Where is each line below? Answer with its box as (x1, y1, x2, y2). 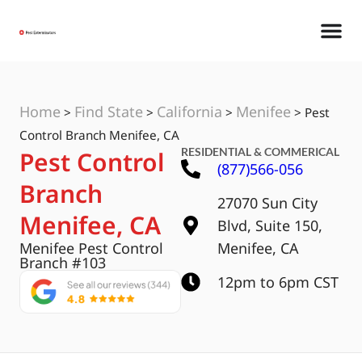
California (157, 102, 222, 121)
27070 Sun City (217, 193, 318, 213)
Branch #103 (19, 253, 106, 272)
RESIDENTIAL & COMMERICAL (181, 145, 339, 158)
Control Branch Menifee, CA (19, 127, 179, 143)
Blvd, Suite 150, (217, 216, 322, 235)
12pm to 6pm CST (217, 272, 339, 292)
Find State (74, 102, 143, 121)
